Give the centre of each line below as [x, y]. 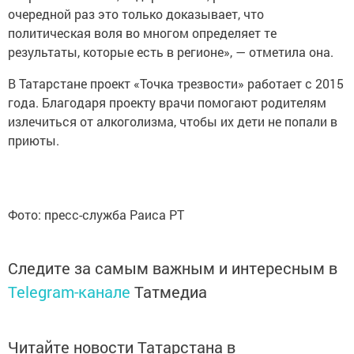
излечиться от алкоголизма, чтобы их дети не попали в [173, 122]
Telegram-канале [69, 292]
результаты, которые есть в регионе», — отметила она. [171, 52]
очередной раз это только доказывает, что [136, 14]
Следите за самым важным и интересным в [173, 268]
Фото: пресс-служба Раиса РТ [96, 215]
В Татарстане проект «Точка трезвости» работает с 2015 [176, 84]
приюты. [34, 141]
